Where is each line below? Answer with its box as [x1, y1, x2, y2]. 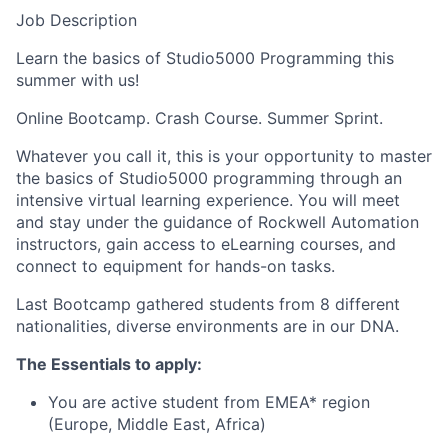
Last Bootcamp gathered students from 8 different [16, 294, 400, 314]
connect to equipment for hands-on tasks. [16, 256, 335, 276]
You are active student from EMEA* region [48, 392, 370, 412]
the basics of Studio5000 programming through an [16, 168, 402, 188]
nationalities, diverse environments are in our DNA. [16, 316, 399, 336]
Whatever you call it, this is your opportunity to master [16, 146, 432, 166]
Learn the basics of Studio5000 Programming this [16, 48, 394, 68]
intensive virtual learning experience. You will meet [16, 190, 400, 210]
